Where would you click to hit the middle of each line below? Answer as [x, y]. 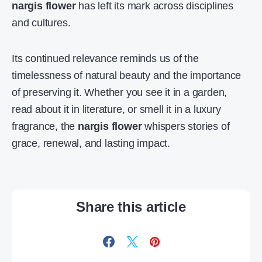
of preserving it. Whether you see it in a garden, [120, 92]
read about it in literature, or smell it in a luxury [116, 109]
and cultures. [41, 23]
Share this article [131, 207]
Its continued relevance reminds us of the [105, 58]
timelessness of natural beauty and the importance [127, 75]
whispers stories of [186, 126]
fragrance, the [45, 126]
